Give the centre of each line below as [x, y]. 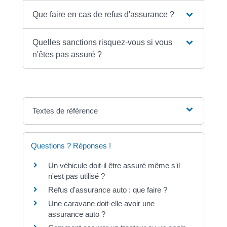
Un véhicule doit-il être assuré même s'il [114, 166]
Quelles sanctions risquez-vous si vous [103, 43]
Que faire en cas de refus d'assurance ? [104, 15]
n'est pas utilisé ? [76, 176]
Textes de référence [65, 111]
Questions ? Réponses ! [71, 146]
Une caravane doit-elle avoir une [101, 204]
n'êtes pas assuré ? [67, 55]
